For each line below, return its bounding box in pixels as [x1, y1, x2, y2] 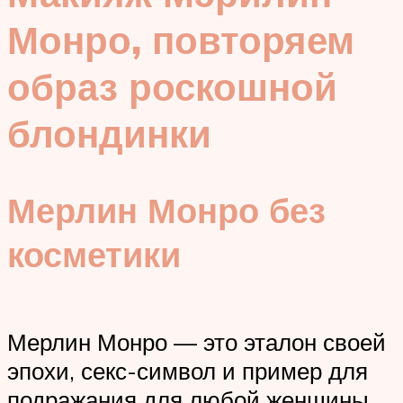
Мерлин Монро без [7, 187, 326, 232]
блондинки [7, 110, 211, 157]
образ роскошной [7, 63, 337, 111]
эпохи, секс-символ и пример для [7, 356, 368, 386]
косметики [7, 231, 181, 276]
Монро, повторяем [7, 16, 354, 64]
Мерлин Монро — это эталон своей [7, 327, 386, 357]
